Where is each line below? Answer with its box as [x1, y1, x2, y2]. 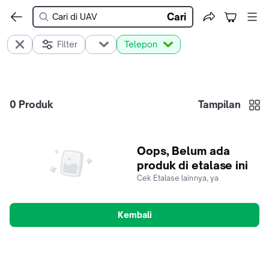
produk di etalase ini [137, 159, 248, 172]
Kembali [117, 210, 152, 220]
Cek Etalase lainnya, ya [137, 174, 219, 183]
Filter [57, 39, 77, 49]
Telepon [124, 39, 157, 49]
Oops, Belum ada [137, 144, 230, 157]
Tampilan [198, 98, 241, 110]
